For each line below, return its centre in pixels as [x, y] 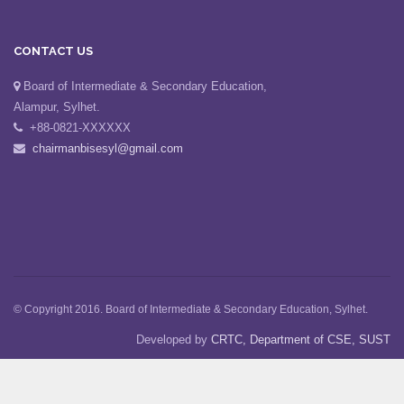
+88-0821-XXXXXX [77, 127]
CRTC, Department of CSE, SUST [301, 339]
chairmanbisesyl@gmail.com [108, 148]
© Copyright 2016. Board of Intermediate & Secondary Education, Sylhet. [191, 309]
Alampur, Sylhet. [57, 106]
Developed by [174, 339]
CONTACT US [53, 50]
